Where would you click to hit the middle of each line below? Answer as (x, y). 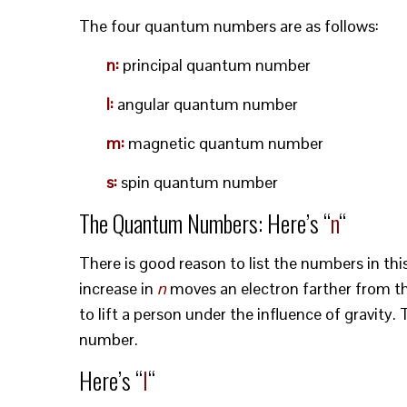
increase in (118, 288)
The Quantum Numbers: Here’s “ (205, 223)
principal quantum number (215, 65)
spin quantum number (198, 182)
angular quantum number (206, 104)
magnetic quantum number (224, 143)
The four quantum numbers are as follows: (229, 26)
